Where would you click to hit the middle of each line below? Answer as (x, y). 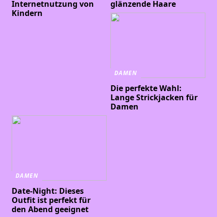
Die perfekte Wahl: (146, 88)
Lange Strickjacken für (154, 98)
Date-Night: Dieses (48, 191)
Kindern (27, 13)
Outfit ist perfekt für (51, 200)
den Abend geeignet (50, 209)
